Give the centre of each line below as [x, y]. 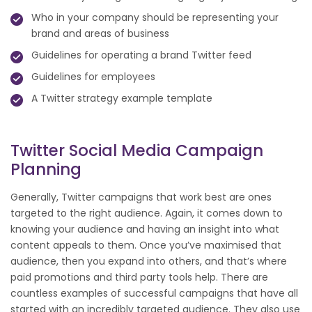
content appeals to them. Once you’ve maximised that [146, 245]
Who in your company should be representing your [155, 18]
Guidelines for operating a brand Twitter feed [141, 55]
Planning [46, 170]
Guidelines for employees [93, 77]
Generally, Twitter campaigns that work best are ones [141, 197]
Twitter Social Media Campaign [137, 151]
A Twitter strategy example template [122, 99]
